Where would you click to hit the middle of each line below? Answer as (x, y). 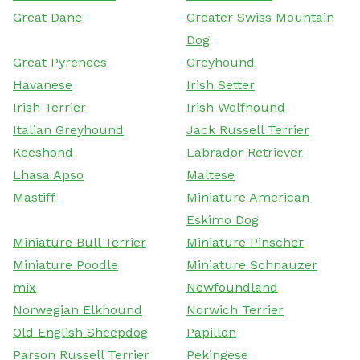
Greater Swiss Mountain (260, 17)
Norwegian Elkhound (78, 309)
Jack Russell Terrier (248, 129)
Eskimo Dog (223, 219)
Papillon (211, 332)
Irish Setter (221, 84)
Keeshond (43, 152)
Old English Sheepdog (80, 332)
